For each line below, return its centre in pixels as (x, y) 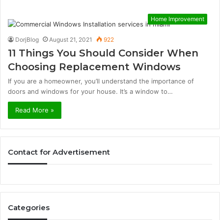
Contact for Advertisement (59, 152)
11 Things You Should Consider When (103, 53)
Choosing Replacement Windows (94, 67)
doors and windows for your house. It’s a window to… (90, 91)
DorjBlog (27, 40)
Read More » (35, 110)
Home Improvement (178, 19)
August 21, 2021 (71, 40)
